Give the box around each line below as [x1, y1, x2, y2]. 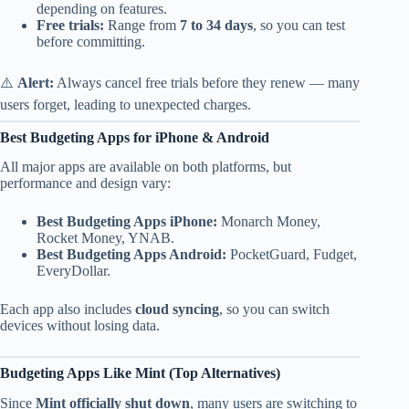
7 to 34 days [180, 16, 253, 33]
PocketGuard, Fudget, [226, 246, 357, 263]
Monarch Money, [217, 214, 320, 230]
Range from [104, 16, 180, 33]
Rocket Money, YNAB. [37, 230, 174, 246]
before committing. [37, 33, 145, 49]
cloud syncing [135, 301, 219, 318]
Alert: [17, 74, 54, 90]
